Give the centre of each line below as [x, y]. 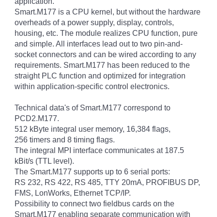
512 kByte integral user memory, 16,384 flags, [93, 129]
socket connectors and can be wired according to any [105, 54]
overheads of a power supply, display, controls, [94, 23]
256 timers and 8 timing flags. [65, 140]
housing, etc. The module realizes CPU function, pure [106, 33]
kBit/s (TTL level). [44, 161]
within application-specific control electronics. [92, 86]
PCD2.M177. [37, 118]
